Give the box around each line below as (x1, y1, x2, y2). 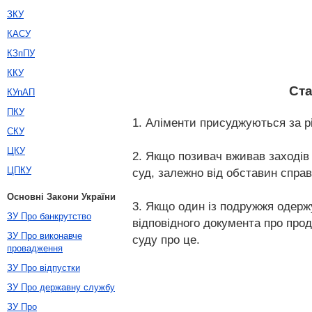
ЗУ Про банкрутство (7, 211, 91, 221)
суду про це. (132, 233, 200, 247)
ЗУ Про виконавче (7, 231, 82, 241)
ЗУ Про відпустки (7, 263, 80, 273)
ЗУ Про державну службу (7, 282, 115, 292)
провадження (7, 243, 63, 253)
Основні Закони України (7, 192, 116, 202)
